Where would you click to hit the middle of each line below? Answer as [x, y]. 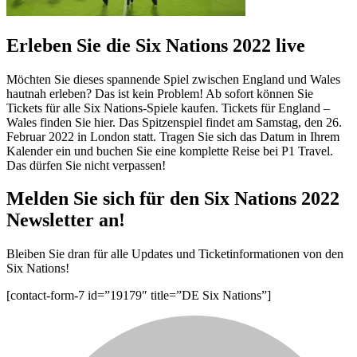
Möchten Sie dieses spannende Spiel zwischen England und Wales [173, 79]
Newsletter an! [66, 220]
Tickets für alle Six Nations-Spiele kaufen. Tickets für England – [168, 108]
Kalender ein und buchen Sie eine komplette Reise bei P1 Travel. [170, 151]
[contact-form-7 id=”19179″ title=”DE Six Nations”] [139, 296]
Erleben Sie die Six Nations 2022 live [156, 45]
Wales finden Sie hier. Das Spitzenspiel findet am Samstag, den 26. [174, 122]
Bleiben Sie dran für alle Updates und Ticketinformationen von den [175, 254]
